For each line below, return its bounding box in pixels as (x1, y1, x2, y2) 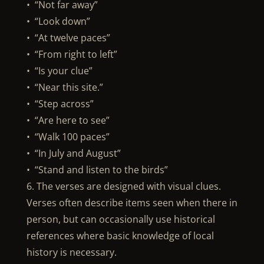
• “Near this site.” (26, 81, 103, 94)
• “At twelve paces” (26, 31, 110, 44)
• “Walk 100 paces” (26, 130, 110, 143)
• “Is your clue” (26, 64, 93, 77)
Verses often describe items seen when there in (26, 196, 237, 209)
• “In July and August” (26, 147, 121, 160)
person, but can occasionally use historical (26, 213, 215, 226)
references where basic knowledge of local (26, 229, 214, 242)
